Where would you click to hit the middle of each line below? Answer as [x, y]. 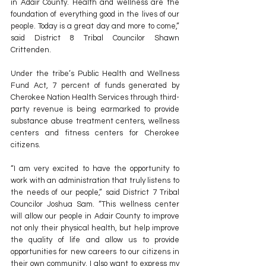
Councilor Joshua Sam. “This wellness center [95, 205]
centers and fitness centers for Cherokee [95, 133]
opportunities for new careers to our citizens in [95, 252]
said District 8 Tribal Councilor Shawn [95, 38]
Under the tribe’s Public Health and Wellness [95, 74]
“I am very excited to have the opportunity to [95, 169]
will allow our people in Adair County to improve [95, 216]
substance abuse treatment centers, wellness [95, 121]
